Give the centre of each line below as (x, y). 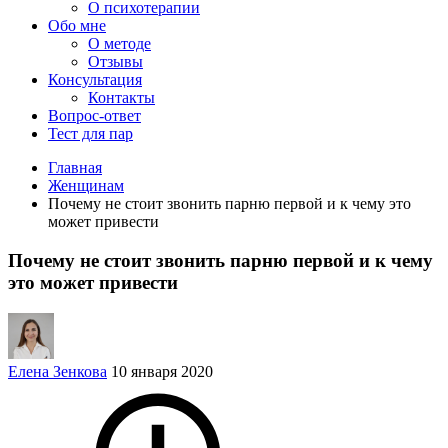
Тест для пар (90, 134)
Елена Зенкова (57, 371)
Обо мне (77, 26)
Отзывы (115, 62)
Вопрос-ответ (94, 116)
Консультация (95, 80)
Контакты (121, 98)
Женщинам (86, 186)
